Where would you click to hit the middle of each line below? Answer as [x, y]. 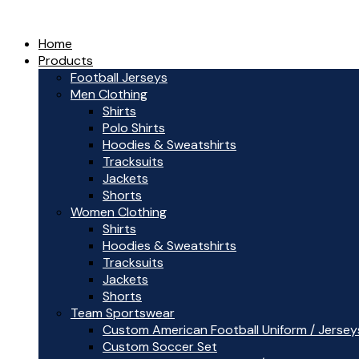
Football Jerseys [119, 77]
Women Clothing [119, 212]
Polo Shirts [134, 128]
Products [66, 61]
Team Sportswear [123, 313]
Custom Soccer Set [160, 347]
